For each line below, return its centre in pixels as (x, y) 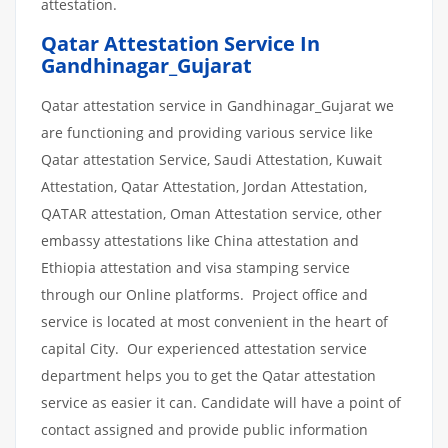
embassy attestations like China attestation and (200, 240)
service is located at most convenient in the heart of (214, 321)
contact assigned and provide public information (204, 429)
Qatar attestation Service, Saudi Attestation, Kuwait (211, 159)
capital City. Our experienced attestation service (204, 348)
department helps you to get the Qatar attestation (208, 375)
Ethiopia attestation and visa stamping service (195, 267)
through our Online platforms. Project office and (204, 294)
